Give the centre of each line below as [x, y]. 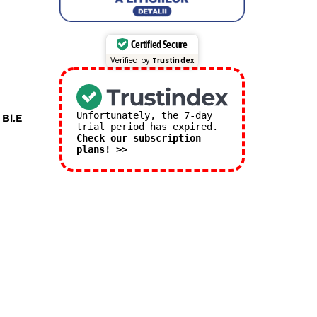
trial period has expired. [147, 126]
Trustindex [173, 60]
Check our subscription [138, 138]
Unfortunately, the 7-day [144, 115]
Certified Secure [159, 45]
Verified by [131, 60]
